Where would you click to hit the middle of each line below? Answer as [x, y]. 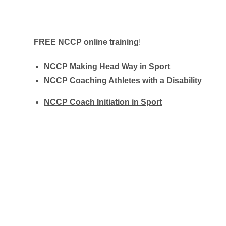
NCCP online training [99, 42]
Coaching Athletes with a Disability [136, 80]
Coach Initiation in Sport [116, 102]
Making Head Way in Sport [120, 66]
